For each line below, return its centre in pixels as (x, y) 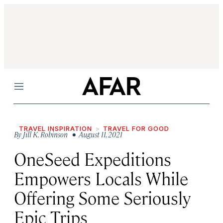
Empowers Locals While (101, 178)
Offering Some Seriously (102, 197)
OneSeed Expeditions (93, 159)
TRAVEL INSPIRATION (56, 128)
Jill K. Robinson (45, 134)
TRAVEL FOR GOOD (136, 128)
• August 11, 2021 (96, 134)
